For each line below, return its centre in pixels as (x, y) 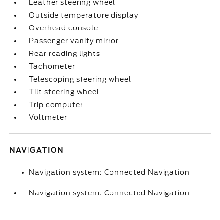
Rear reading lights (65, 54)
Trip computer (56, 105)
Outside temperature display (84, 15)
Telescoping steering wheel (80, 79)
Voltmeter (48, 117)
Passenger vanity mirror (74, 41)
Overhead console (64, 28)
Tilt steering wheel (64, 92)
